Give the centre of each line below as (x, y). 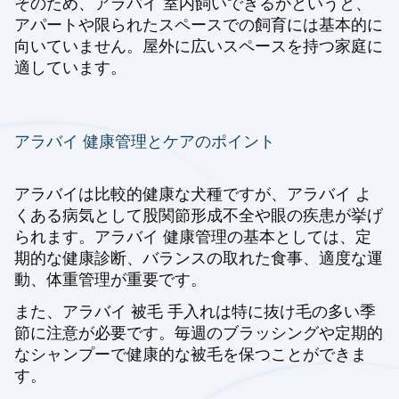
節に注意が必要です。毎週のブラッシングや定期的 (199, 333)
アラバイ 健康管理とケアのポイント (145, 142)
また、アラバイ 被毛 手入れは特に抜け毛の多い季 (195, 312)
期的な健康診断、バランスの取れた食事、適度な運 (199, 258)
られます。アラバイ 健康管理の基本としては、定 (193, 237)
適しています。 (70, 68)
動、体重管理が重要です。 (110, 280)
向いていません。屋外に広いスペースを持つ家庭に (199, 46)
